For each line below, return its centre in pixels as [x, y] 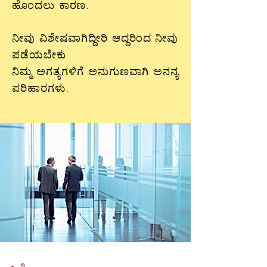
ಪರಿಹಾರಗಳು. [41, 88]
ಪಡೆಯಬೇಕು [39, 54]
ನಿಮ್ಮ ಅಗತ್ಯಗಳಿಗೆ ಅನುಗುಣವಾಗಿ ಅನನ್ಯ [95, 71]
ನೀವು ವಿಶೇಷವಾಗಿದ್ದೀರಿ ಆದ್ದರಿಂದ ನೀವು [95, 38]
